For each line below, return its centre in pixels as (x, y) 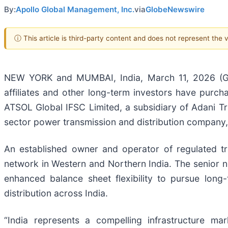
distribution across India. (56, 193)
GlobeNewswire (175, 9)
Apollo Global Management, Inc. (75, 9)
